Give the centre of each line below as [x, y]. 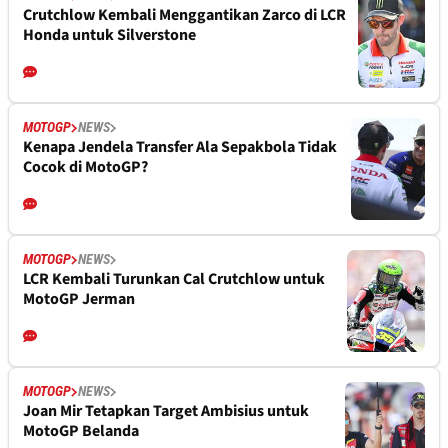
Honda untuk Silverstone [109, 35]
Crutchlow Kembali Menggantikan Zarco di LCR [184, 15]
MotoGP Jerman [79, 299]
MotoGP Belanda [81, 431]
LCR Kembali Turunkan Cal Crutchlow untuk [174, 279]
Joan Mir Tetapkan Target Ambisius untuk [166, 411]
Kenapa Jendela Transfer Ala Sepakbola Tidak [180, 147]
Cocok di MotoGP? [85, 167]
